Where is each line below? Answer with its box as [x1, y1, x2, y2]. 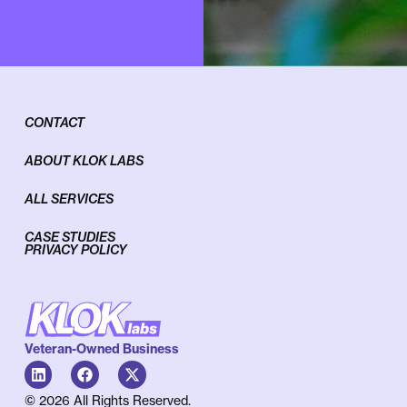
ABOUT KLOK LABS [24, 153, 144, 170]
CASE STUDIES [24, 229, 115, 246]
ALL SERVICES [24, 191, 114, 208]
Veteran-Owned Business [24, 341, 179, 358]
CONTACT [24, 114, 84, 132]
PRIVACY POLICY [24, 242, 127, 259]
